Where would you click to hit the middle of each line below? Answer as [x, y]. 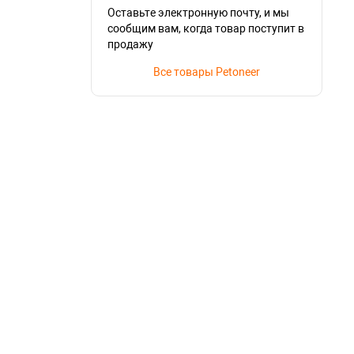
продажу [130, 44]
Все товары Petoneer [206, 72]
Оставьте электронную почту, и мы [198, 13]
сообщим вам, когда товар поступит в [205, 28]
